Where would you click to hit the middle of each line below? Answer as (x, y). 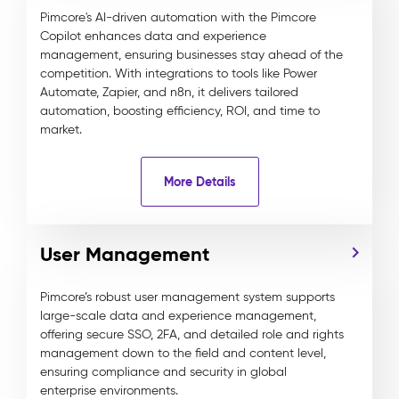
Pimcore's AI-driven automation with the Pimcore (178, 17)
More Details (199, 181)
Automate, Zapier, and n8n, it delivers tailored (169, 92)
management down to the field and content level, (183, 353)
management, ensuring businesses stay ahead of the (191, 55)
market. (61, 130)
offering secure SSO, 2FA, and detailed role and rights (192, 334)
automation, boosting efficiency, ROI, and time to (180, 111)
